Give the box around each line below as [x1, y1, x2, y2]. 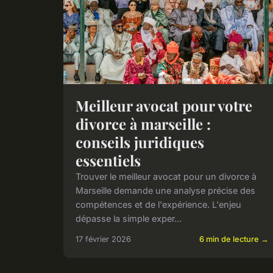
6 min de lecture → [199, 234, 269, 244]
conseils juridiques [76, 132, 204, 152]
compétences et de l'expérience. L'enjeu [76, 199, 241, 210]
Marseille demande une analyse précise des [76, 185, 255, 196]
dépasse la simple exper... [76, 213, 182, 224]
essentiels [76, 150, 141, 170]
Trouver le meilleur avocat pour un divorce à [76, 171, 257, 182]
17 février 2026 [76, 234, 131, 244]
